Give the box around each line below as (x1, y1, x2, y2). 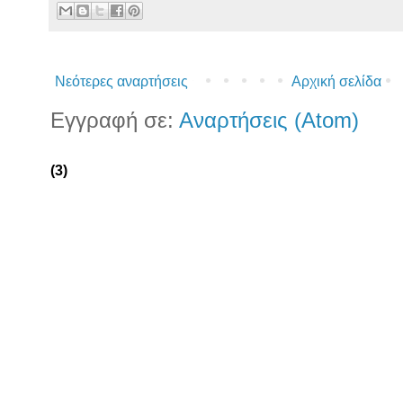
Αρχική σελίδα (291, 73, 381, 89)
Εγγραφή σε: (50, 108, 179, 132)
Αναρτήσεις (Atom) (179, 108, 359, 132)
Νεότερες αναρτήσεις (55, 73, 188, 89)
